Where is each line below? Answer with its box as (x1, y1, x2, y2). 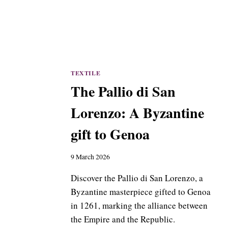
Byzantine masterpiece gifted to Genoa (71, 186, 211, 198)
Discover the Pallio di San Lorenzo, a (71, 172, 203, 184)
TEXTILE (71, 68, 101, 77)
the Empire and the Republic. (71, 213, 175, 225)
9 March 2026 (71, 152, 110, 162)
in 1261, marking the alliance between (71, 199, 208, 212)
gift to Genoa (71, 123, 150, 145)
